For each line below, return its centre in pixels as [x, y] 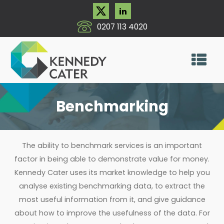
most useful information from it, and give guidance [112, 199]
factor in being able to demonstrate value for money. [112, 159]
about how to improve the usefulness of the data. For [112, 213]
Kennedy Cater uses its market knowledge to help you [112, 172]
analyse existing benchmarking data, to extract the [112, 186]
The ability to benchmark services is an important [112, 145]
